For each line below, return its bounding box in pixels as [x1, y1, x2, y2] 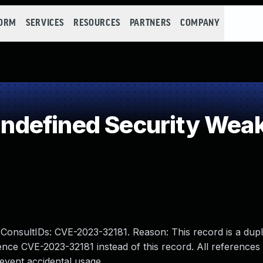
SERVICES [25, 18, 65, 28]
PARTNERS [129, 18, 171, 28]
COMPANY [180, 18, 220, 28]
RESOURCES [73, 18, 120, 28]
